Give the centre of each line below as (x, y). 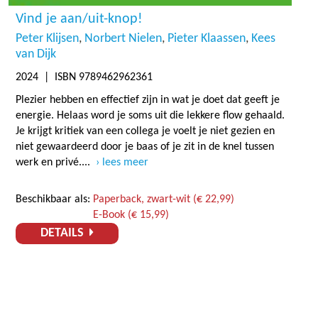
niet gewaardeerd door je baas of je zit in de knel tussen (145, 147)
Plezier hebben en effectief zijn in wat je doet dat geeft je (148, 100)
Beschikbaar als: (54, 200)
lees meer (125, 163)
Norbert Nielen (123, 39)
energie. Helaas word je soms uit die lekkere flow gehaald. (150, 116)
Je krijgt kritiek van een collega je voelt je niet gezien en (145, 132)
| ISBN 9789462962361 (95, 78)
